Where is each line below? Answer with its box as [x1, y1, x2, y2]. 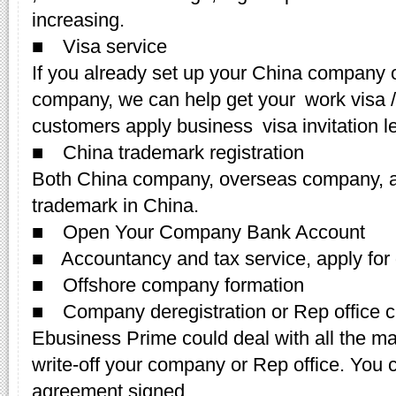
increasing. [32, 9, 125, 32]
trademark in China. [32, 194, 199, 217]
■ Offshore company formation [32, 274, 304, 297]
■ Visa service [32, 35, 167, 58]
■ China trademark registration [32, 141, 304, 164]
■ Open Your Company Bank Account [32, 221, 365, 244]
